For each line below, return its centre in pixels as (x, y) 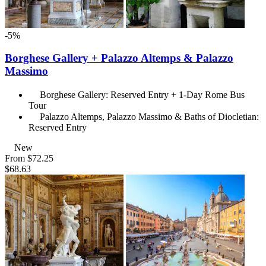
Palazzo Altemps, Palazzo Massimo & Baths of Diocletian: (149, 117)
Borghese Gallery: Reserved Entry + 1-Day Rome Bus (142, 95)
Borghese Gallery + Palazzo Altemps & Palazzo (119, 58)
